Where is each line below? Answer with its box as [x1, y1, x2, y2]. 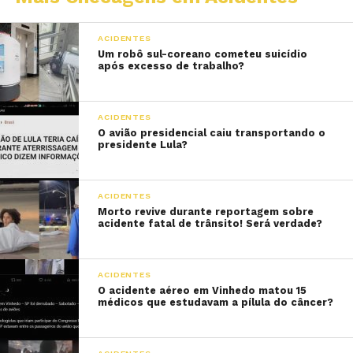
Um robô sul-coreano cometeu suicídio [98, 48, 308, 60]
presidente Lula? [98, 139, 188, 150]
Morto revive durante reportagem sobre [98, 206, 314, 217]
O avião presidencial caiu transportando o [98, 127, 326, 139]
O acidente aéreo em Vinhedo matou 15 [98, 284, 307, 296]
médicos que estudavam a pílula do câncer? [98, 296, 334, 308]
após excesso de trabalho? [98, 60, 245, 72]
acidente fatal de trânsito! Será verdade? [98, 217, 323, 229]
